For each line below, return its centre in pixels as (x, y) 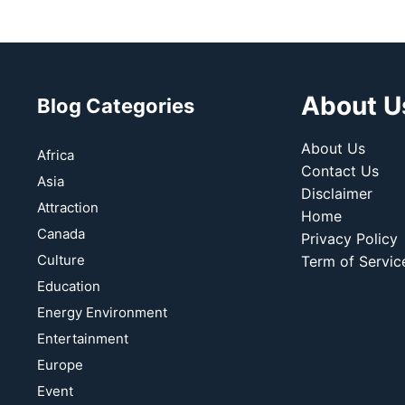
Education (69, 287)
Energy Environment (103, 313)
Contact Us (339, 171)
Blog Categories (116, 106)
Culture (61, 260)
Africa (56, 155)
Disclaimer (336, 194)
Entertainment (83, 339)
